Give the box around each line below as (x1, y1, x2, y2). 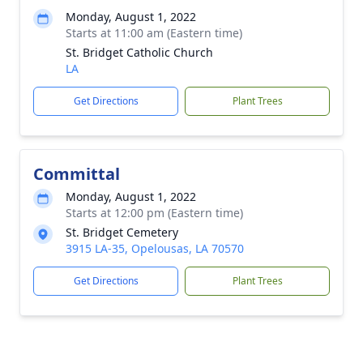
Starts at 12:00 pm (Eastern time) (66, 205, 243, 220)
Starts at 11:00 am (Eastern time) (66, 25, 242, 41)
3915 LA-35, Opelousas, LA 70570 (66, 241, 244, 256)
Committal (33, 163, 120, 185)
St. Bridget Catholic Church (66, 45, 213, 60)
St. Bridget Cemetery (66, 224, 178, 240)
